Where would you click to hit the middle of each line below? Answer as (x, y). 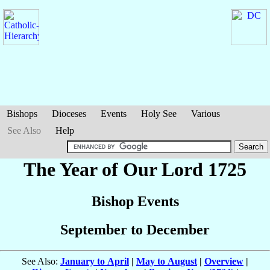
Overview (224, 262)
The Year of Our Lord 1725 (135, 169)
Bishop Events (135, 202)
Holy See (159, 114)
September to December (135, 230)
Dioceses (69, 114)
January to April (95, 262)
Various (206, 114)
